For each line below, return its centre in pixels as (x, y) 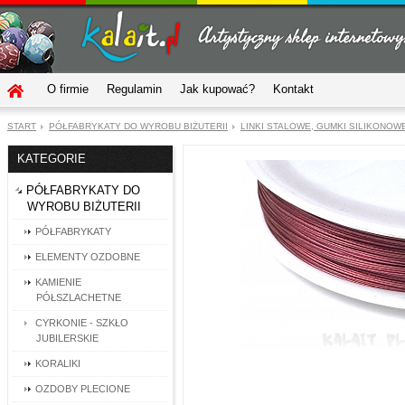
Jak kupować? (217, 89)
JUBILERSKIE (67, 338)
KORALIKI (58, 363)
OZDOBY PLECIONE (83, 389)
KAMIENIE (58, 282)
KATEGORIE (52, 159)
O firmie (68, 89)
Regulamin (134, 89)
